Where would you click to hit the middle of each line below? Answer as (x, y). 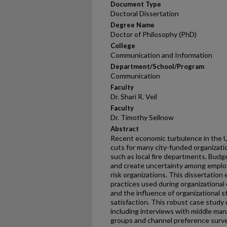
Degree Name (133, 25)
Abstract (125, 129)
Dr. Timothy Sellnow (142, 117)
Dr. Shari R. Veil (134, 97)
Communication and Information (161, 55)
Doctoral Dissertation (145, 13)
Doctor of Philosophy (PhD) (154, 34)
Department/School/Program (157, 66)
